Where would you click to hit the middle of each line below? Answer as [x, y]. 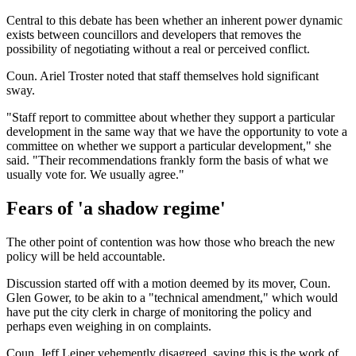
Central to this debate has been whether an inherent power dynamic [174, 20]
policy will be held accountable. [87, 256]
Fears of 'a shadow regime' [116, 208]
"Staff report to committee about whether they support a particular [170, 117]
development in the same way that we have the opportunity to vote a [177, 131]
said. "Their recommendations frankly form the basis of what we [167, 160]
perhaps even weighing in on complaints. [110, 326]
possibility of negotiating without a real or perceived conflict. [160, 48]
